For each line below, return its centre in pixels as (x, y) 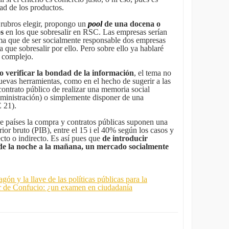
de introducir (125, 139)
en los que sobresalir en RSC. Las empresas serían (86, 32)
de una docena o (132, 24)
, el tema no (153, 73)
